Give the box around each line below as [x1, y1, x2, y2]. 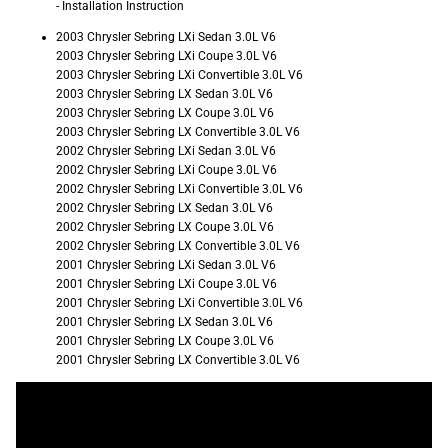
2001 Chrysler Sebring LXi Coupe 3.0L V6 [56, 276, 277, 291]
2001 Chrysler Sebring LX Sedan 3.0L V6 [56, 314, 273, 329]
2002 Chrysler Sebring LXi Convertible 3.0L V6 [56, 181, 303, 196]
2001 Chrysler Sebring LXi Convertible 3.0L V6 [56, 295, 303, 310]
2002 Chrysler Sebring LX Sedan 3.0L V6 [56, 200, 273, 215]
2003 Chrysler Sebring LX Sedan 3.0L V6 [56, 86, 273, 101]
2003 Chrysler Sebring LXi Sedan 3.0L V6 [56, 29, 276, 44]
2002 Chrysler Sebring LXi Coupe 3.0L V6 [56, 162, 277, 177]
